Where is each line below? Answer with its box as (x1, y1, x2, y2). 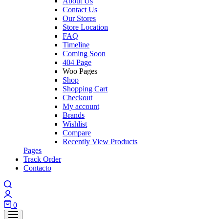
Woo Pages (63, 67, 97, 75)
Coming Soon (63, 49, 106, 58)
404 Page (63, 58, 91, 66)
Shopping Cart (63, 85, 108, 93)
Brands (63, 111, 85, 119)
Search (11, 180, 32, 188)
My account (63, 102, 99, 110)
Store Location (63, 23, 108, 31)
